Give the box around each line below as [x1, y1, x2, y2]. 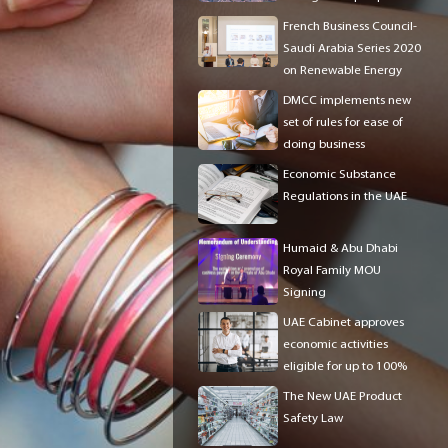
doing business [283, 137, 365, 151]
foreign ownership [198, 381, 297, 395]
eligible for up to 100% [283, 359, 407, 373]
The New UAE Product [283, 389, 402, 403]
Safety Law [283, 411, 343, 425]
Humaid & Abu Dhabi [283, 241, 398, 255]
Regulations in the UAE [283, 189, 407, 203]
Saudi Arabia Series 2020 [283, 41, 421, 55]
